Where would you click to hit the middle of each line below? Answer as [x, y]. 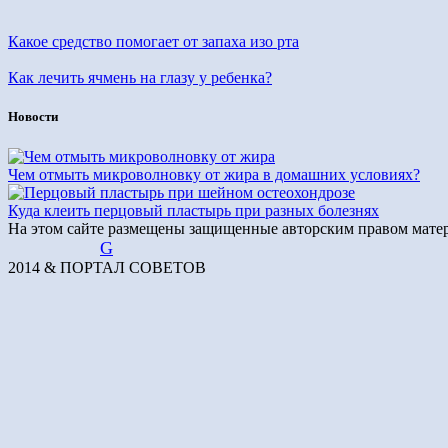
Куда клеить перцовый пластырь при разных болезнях [193, 210]
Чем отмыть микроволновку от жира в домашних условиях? [214, 174]
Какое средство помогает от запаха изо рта [153, 42]
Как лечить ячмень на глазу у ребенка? [140, 78]
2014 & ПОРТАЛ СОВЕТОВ [107, 267]
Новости [33, 117]
